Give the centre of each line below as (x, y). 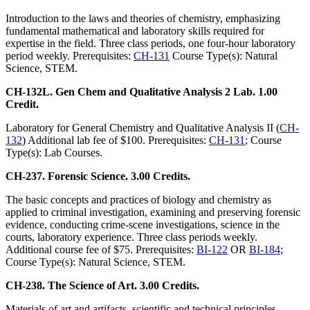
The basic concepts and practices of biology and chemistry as (138, 200)
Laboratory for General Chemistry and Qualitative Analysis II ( (143, 128)
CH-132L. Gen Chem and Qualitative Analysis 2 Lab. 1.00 (142, 92)
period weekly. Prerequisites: (70, 56)
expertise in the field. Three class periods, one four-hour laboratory (151, 44)
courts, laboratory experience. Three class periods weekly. (131, 237)
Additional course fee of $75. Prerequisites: (101, 250)
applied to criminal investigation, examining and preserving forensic (153, 212)
